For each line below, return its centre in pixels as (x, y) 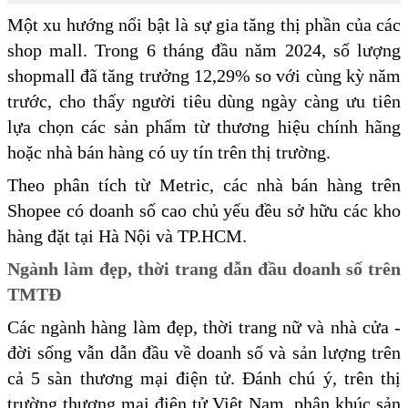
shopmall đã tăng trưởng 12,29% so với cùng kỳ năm (204, 76)
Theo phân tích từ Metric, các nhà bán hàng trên (204, 185)
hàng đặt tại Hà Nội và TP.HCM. (129, 236)
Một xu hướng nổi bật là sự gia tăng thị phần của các (204, 25)
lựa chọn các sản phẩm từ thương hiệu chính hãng (204, 127)
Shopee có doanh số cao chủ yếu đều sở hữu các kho (204, 211)
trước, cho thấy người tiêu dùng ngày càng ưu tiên (204, 102)
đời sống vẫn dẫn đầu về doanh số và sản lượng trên (204, 353)
